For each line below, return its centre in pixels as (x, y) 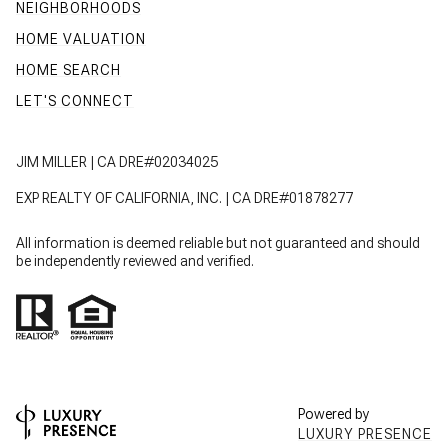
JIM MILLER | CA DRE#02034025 (117, 161)
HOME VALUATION (81, 38)
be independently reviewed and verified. (135, 260)
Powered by (333, 413)
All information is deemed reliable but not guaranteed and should (218, 242)
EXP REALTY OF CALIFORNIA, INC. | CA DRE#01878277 (184, 197)
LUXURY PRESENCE (365, 433)
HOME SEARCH (68, 69)
